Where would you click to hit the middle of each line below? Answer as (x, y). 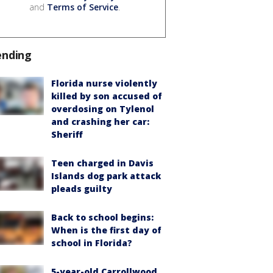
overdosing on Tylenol (103, 108)
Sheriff (67, 134)
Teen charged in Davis (102, 163)
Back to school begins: (102, 217)
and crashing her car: (100, 121)
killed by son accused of (107, 96)
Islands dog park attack (106, 175)
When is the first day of (106, 230)
